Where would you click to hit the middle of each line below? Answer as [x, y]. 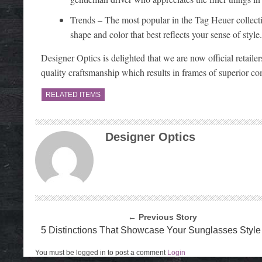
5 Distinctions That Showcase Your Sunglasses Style [151, 230]
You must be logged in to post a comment [101, 252]
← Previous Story [163, 217]
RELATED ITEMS [73, 94]
